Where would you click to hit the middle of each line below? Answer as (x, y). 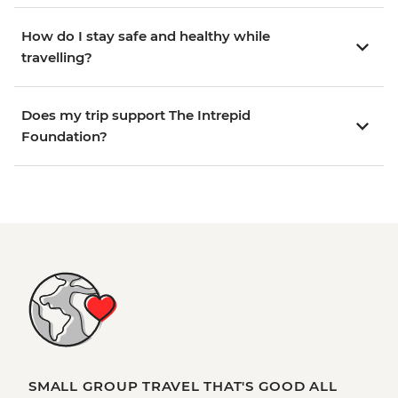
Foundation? (64, 137)
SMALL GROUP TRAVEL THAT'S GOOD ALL (183, 386)
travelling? (57, 58)
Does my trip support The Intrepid (136, 115)
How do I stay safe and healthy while (146, 36)
